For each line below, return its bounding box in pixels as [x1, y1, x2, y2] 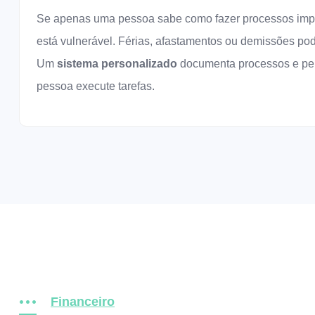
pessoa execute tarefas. [37, 80, 155, 92]
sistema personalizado [57, 58, 177, 70]
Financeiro [51, 295, 115, 309]
